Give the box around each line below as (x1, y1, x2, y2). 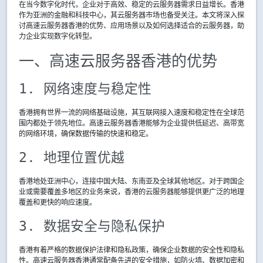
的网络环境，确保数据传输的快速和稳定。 (19, 130, 153, 138)
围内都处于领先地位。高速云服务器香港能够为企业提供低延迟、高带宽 (19, 119, 244, 127)
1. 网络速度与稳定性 (19, 81, 151, 96)
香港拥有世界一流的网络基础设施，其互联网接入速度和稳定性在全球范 (19, 109, 244, 117)
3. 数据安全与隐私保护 (19, 218, 165, 234)
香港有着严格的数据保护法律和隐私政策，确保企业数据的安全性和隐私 (19, 246, 244, 254)
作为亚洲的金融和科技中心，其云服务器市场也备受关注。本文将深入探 (19, 11, 244, 19)
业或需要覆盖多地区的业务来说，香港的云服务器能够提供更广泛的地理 (19, 188, 244, 196)
